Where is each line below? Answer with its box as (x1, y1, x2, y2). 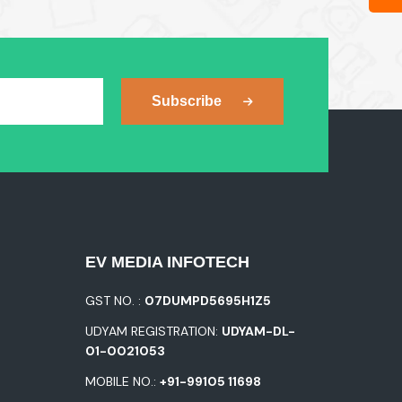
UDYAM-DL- (221, 323, 295, 340)
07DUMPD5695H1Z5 (144, 293, 271, 310)
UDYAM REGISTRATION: (84, 323, 222, 340)
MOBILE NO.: (84, 373, 160, 390)
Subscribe (152, 93, 222, 109)
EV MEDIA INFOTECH (84, 253, 249, 272)
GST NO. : (84, 293, 144, 310)
